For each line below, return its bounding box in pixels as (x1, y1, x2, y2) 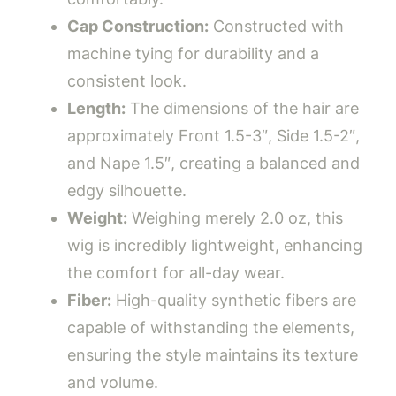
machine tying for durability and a (67, 44, 319, 64)
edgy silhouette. (67, 181, 187, 201)
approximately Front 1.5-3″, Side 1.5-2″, (67, 126, 360, 146)
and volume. (67, 373, 158, 392)
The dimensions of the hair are (126, 99, 359, 118)
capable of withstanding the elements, (67, 318, 354, 338)
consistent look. (67, 72, 187, 91)
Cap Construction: (67, 17, 209, 36)
